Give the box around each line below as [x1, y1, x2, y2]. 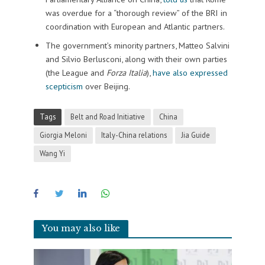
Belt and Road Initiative [70, 111, 145, 121]
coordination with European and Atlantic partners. [45, 21, 225, 33]
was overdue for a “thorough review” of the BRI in [45, 7, 227, 19]
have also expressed [152, 67, 228, 79]
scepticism [45, 80, 83, 92]
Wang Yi [39, 148, 65, 158]
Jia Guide [180, 130, 210, 140]
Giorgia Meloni [39, 130, 87, 140]
